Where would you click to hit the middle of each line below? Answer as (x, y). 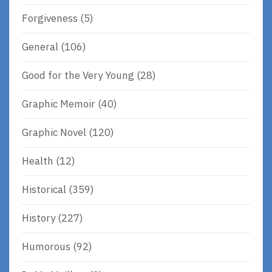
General (40, 47)
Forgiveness (50, 19)
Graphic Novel (54, 133)
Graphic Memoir (59, 104)
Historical (44, 190)
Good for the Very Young (78, 76)
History (39, 218)
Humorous (46, 247)
